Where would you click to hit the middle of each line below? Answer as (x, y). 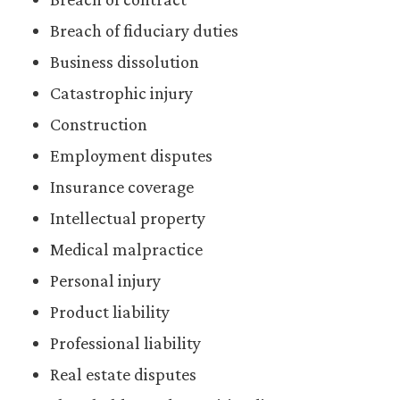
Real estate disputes (123, 374)
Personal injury (105, 280)
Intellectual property (128, 218)
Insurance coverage (122, 187)
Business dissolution (125, 62)
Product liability (110, 312)
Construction (99, 124)
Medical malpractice (126, 249)
